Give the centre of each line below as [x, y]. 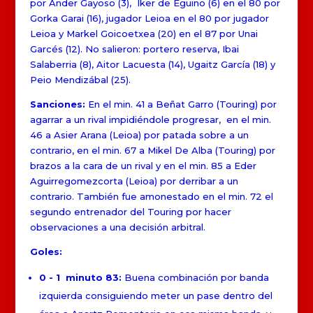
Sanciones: [59, 104]
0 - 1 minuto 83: [81, 277]
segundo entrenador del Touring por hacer [130, 211]
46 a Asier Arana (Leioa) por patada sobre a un [139, 134]
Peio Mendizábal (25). [80, 79]
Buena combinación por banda [196, 277]
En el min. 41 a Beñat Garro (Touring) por [182, 104]
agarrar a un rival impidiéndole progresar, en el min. [150, 119]
